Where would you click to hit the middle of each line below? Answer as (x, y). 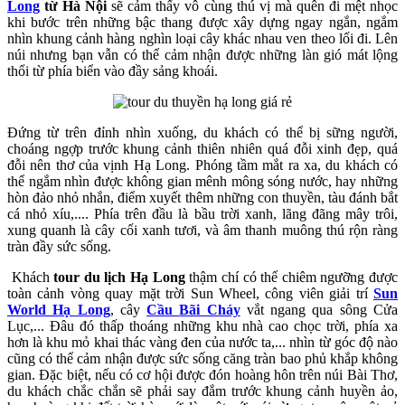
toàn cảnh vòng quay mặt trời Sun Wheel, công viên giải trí (190, 293)
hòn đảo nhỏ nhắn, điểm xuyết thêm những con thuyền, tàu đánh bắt (202, 197)
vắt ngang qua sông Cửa (319, 309)
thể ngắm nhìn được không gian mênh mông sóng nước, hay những (202, 181)
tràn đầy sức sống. (59, 246)
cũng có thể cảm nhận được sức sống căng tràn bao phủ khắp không (202, 358)
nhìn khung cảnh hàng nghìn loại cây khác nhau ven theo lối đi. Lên (202, 38)
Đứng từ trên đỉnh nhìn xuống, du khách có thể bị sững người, (202, 132)
